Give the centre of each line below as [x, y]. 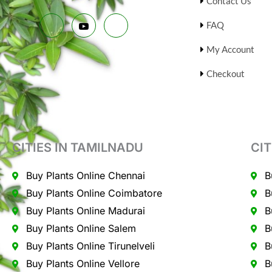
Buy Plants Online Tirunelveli [90, 246]
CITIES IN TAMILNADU [78, 148]
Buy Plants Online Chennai [85, 176]
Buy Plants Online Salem [81, 229]
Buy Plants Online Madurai [85, 211]
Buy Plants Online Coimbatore [94, 193]
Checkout [226, 74]
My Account [230, 49]
